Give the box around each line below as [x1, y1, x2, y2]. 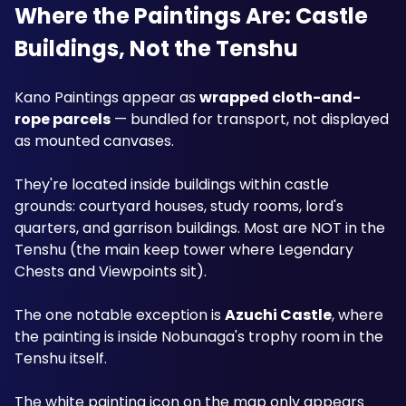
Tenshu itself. [14, 348, 107, 369]
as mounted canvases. [14, 130, 178, 151]
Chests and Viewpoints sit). [14, 261, 210, 282]
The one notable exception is [14, 304, 225, 325]
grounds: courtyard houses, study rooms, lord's [14, 196, 343, 217]
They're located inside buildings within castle [14, 174, 329, 195]
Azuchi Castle [225, 304, 332, 325]
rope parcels [14, 109, 111, 130]
